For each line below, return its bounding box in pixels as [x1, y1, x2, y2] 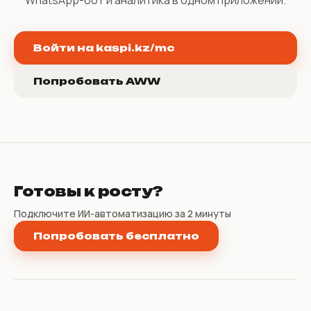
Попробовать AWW [33, 74, 160, 87]
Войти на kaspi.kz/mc [33, 41, 174, 53]
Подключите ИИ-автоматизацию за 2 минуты [14, 206, 231, 220]
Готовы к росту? [14, 182, 163, 200]
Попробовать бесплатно [33, 229, 199, 242]
